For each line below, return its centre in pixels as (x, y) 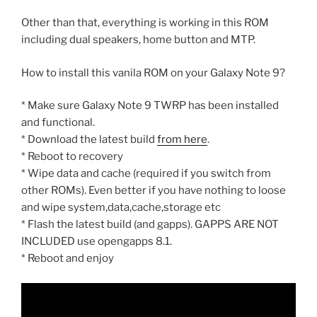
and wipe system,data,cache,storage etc (121, 208)
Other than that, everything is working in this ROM (145, 23)
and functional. (58, 123)
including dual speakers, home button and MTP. (138, 40)
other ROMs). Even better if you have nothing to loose (154, 191)
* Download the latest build (89, 140)
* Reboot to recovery (72, 157)
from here (182, 140)
